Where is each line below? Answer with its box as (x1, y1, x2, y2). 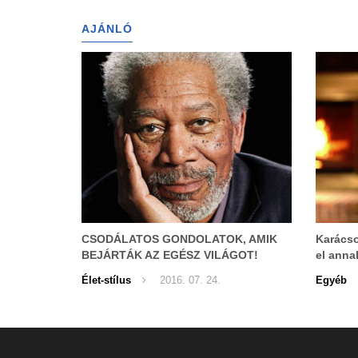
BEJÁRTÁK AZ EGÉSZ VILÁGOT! (82, 248, 258, 261)
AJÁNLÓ (82, 22, 133, 35)
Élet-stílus (82, 273, 131, 286)
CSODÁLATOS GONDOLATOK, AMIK (82, 232, 277, 245)
